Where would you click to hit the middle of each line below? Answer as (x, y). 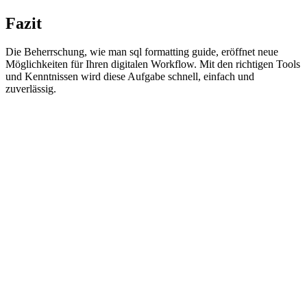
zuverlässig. (31, 89)
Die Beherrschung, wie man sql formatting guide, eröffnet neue (142, 52)
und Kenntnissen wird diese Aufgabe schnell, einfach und (130, 77)
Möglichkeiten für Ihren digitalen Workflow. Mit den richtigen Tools (153, 64)
